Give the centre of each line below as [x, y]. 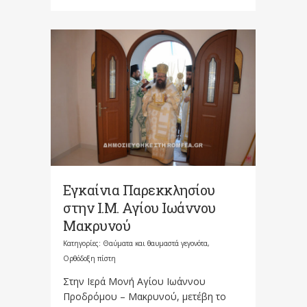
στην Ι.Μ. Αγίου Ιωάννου [139, 208]
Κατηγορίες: [83, 244]
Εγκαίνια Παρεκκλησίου [139, 190]
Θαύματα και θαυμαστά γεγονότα [155, 244]
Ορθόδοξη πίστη [89, 259]
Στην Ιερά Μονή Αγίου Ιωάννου [134, 282]
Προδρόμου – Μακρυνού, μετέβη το [145, 297]
